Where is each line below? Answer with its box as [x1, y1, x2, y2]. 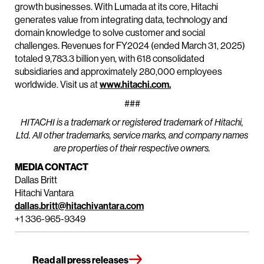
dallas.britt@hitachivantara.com [15, 200, 144, 212]
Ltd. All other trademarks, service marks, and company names [16, 130, 248, 141]
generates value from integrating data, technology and [15, 14, 227, 25]
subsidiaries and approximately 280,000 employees [15, 66, 222, 77]
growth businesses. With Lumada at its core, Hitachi [15, 1, 218, 12]
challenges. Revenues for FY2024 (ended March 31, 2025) [15, 40, 245, 51]
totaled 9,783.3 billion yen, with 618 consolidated [15, 53, 204, 64]
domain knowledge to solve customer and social [15, 27, 205, 38]
